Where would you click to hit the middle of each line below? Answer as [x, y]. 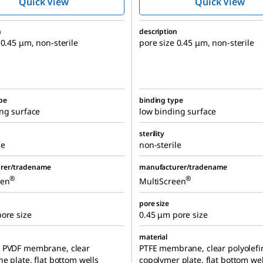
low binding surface [178, 111]
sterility [152, 134]
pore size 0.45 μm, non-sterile [197, 43]
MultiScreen [163, 181]
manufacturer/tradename [183, 167]
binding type [161, 100]
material [154, 237]
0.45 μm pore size [173, 215]
